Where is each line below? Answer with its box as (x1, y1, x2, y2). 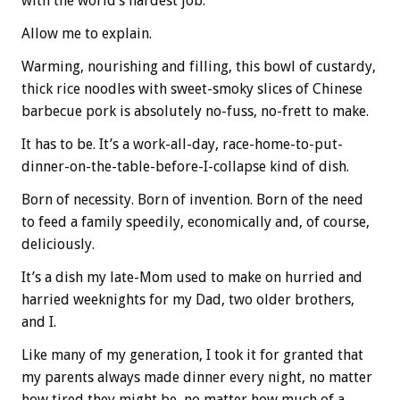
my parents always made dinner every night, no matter (21, 368, 372, 386)
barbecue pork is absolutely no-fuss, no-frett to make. (21, 102, 369, 120)
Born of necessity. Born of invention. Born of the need (21, 190, 363, 208)
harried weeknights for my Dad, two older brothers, (21, 290, 354, 308)
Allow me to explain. (21, 24, 152, 42)
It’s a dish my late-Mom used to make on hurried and (21, 268, 362, 286)
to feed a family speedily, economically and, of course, (21, 212, 370, 230)
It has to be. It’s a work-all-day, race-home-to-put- (21, 135, 343, 153)
